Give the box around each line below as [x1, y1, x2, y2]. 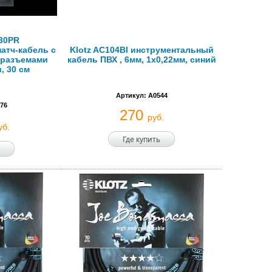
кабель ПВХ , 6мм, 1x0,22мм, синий [67, 55, 216, 64]
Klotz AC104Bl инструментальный [69, 45, 214, 55]
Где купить [123, 134, 160, 144]
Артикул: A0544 [115, 92, 168, 99]
